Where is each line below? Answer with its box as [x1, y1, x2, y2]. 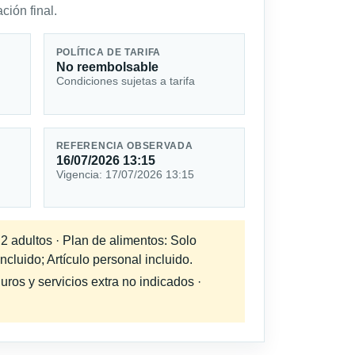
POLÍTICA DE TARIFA [55, 47, 162, 57]
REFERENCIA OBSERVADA [55, 141, 193, 151]
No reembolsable [55, 59, 158, 74]
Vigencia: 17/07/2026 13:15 [55, 168, 194, 181]
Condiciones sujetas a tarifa [55, 74, 195, 87]
